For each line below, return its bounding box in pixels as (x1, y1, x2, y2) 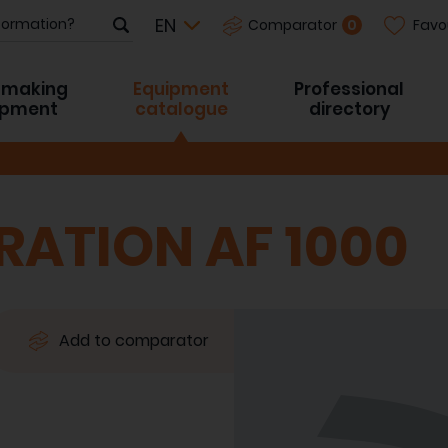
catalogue (134, 97, 228, 121)
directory (308, 97, 390, 121)
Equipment (133, 77, 229, 101)
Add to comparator (59, 329, 209, 353)
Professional (294, 77, 404, 101)
